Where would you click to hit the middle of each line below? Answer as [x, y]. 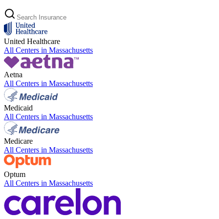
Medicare [18, 141]
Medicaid [18, 108]
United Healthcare [32, 41]
